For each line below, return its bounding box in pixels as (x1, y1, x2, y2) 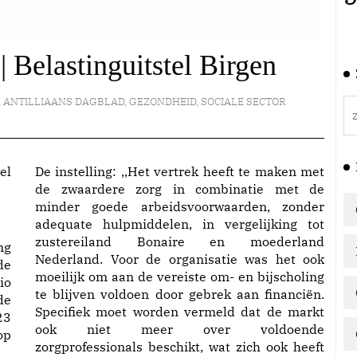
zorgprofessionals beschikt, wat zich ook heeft (35, 339, 324, 355)
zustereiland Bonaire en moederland (35, 233, 324, 249)
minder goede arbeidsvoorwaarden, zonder (35, 198, 324, 214)
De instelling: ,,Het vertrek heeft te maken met (35, 163, 324, 179)
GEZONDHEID (129, 95, 197, 108)
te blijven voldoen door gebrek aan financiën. (35, 286, 324, 302)
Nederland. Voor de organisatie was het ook (35, 251, 324, 267)
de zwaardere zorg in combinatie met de (35, 181, 324, 197)
